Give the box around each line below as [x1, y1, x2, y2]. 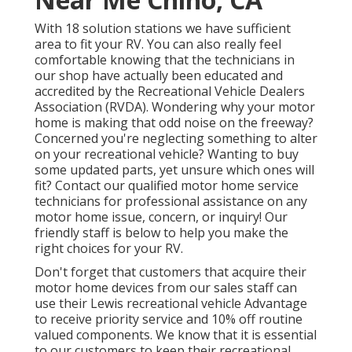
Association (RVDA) [35, 98, 146, 116]
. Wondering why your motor [146, 98, 315, 116]
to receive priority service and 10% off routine [35, 310, 302, 328]
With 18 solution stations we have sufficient [35, 20, 291, 38]
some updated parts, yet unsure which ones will [35, 161, 314, 179]
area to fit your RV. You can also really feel [35, 35, 281, 53]
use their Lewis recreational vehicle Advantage [35, 295, 307, 313]
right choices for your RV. [35, 240, 183, 258]
